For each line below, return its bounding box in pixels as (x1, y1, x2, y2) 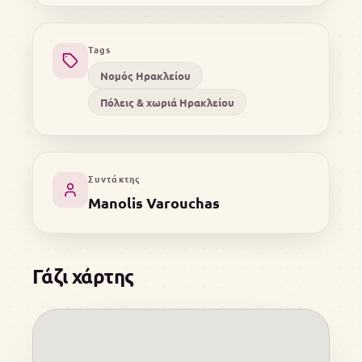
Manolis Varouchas (88, 193, 220, 213)
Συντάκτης (88, 172, 141, 186)
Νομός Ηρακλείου (100, 69, 191, 83)
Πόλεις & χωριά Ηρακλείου (100, 95, 234, 110)
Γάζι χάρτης (32, 263, 134, 289)
